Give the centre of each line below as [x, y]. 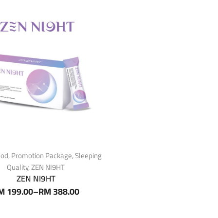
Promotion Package [42, 156]
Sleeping [88, 156]
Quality [18, 167]
